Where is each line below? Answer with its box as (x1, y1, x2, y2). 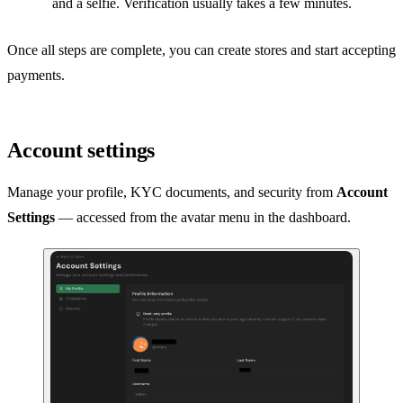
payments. (7, 67, 65, 83)
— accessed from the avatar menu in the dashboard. (55, 209, 351, 225)
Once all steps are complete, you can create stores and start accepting (7, 41, 396, 58)
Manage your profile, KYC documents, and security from (7, 184, 336, 200)
